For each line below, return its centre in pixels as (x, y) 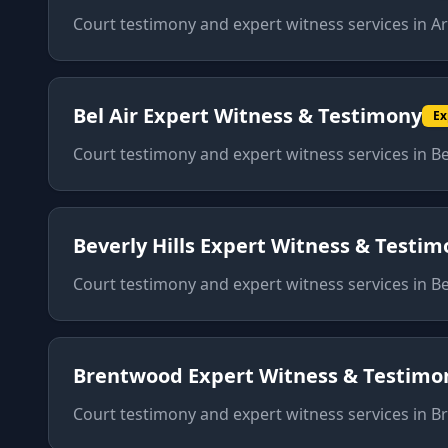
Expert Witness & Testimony (282, 115)
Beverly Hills (134, 245)
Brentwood (128, 375)
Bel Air (105, 115)
